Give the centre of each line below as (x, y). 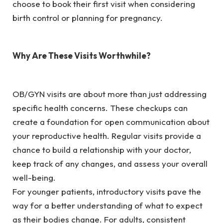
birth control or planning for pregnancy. (90, 17)
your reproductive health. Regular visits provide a (107, 135)
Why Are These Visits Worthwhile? (83, 56)
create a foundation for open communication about (111, 121)
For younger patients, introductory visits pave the (107, 191)
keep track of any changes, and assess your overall (110, 163)
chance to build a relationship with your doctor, (102, 149)
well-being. (36, 177)
